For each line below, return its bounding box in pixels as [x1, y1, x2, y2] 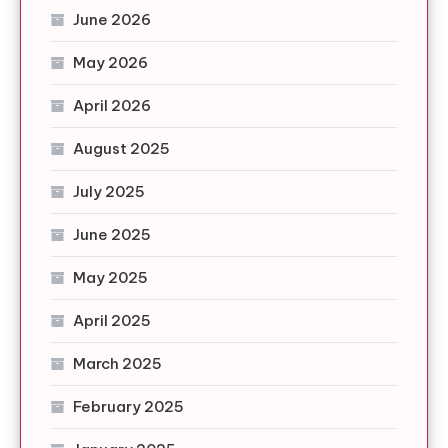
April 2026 [73, 95, 151, 115]
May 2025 [73, 267, 148, 287]
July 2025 [73, 181, 145, 201]
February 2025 [73, 396, 184, 416]
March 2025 [73, 353, 162, 373]
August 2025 [73, 138, 170, 158]
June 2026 [73, 9, 151, 29]
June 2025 [73, 224, 151, 244]
